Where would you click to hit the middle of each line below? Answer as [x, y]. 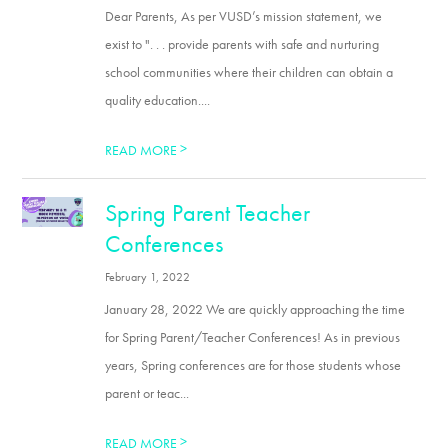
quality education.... [158, 100]
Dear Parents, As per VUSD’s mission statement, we [244, 16]
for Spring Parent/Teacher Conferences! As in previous [253, 337]
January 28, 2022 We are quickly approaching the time [255, 309]
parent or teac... [147, 393]
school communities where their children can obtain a [249, 72]
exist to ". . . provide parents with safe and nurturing [242, 44]
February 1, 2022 [148, 277]
